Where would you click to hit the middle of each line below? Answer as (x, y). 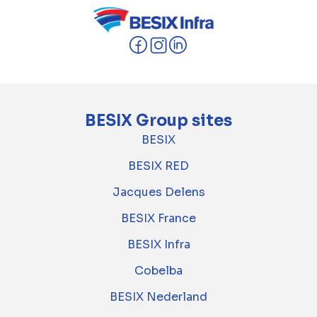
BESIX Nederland (158, 297)
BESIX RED (158, 166)
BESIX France (158, 219)
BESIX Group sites (158, 121)
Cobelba (158, 271)
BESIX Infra (158, 245)
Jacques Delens (158, 192)
